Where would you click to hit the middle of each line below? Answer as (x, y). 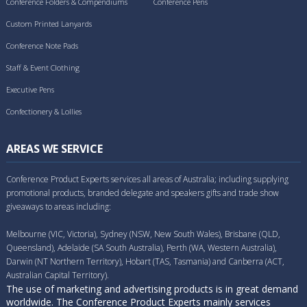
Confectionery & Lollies (44, 111)
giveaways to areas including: (59, 206)
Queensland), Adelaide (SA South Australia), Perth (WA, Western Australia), (142, 247)
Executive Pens (30, 89)
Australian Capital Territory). (58, 275)
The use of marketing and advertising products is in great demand (152, 288)
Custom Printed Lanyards (49, 23)
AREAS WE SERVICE (54, 148)
